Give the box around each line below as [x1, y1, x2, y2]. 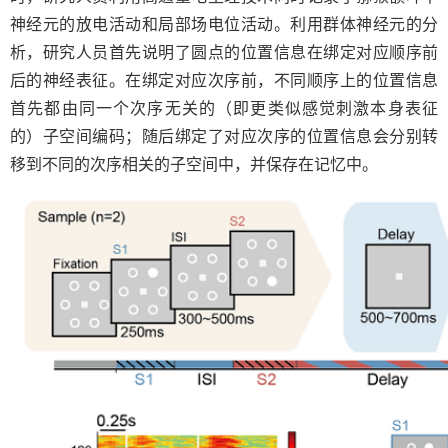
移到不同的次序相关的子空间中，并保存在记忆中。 [10, 156, 378, 173]
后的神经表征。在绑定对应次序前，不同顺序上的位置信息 [10, 72, 438, 89]
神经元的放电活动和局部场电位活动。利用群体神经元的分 [10, 16, 438, 33]
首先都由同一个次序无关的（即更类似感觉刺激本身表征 [10, 100, 438, 117]
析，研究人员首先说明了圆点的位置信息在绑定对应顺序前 [10, 44, 438, 61]
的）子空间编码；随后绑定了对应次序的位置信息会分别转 [10, 128, 438, 145]
